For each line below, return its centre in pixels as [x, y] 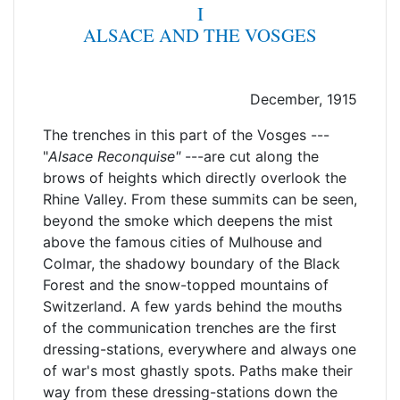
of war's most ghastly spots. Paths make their [198, 371]
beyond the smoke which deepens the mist [188, 221]
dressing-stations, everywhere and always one [200, 349]
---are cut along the [250, 156]
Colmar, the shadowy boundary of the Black [192, 263]
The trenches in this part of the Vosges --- [186, 135]
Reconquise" [139, 156]
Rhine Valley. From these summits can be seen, [200, 199]
